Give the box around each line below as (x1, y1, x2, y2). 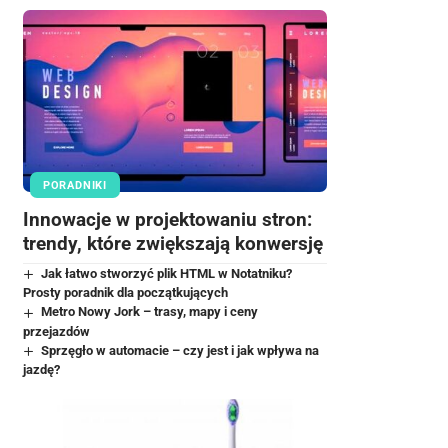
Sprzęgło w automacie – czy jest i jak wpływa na (41, 342, 320, 358)
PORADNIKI (42, 178, 107, 192)
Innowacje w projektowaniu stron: (22, 208, 312, 232)
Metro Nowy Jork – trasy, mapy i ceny (41, 304, 259, 320)
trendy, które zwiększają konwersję (22, 232, 323, 256)
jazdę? (22, 361, 60, 377)
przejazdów (22, 323, 90, 339)
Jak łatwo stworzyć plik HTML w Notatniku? (41, 266, 293, 282)
